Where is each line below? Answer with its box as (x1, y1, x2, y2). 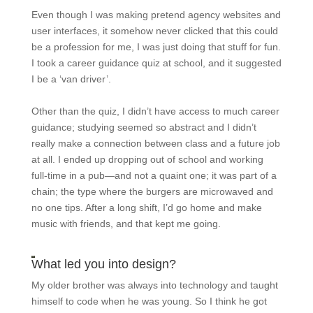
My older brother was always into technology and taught (31, 279, 278, 291)
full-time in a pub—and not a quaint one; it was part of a (31, 169, 277, 181)
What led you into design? (31, 256, 176, 271)
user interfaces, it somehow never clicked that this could (31, 24, 278, 36)
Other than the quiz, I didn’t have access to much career (31, 105, 279, 117)
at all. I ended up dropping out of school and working (31, 153, 263, 165)
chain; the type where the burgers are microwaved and (31, 185, 273, 197)
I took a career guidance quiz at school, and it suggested (31, 57, 282, 68)
